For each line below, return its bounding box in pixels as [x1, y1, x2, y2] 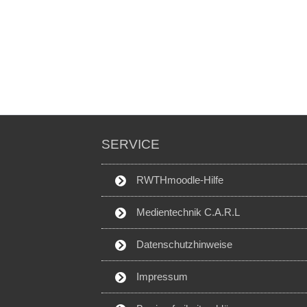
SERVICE [101, 137, 160, 151]
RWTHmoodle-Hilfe [133, 174, 223, 186]
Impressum [133, 271, 188, 282]
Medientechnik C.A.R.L [133, 206, 240, 218]
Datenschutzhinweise [133, 238, 232, 250]
